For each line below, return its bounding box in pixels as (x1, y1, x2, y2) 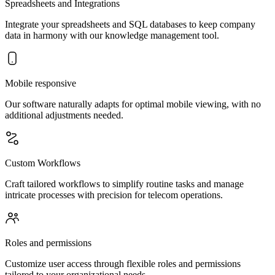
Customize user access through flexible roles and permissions (5, 258, 241, 269)
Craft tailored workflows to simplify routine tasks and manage (5, 179, 244, 189)
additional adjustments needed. (5, 110, 123, 120)
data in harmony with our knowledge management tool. (5, 30, 219, 41)
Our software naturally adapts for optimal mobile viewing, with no (5, 99, 261, 109)
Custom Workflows (5, 158, 80, 168)
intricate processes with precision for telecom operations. (5, 190, 223, 200)
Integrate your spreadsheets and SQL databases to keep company (5, 19, 255, 29)
